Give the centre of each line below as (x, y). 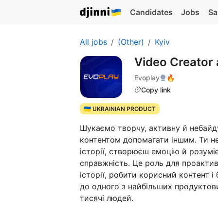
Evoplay (147, 77)
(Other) (131, 42)
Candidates (151, 12)
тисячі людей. (107, 198)
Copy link (156, 90)
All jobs (93, 42)
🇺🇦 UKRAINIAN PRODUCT (119, 109)
